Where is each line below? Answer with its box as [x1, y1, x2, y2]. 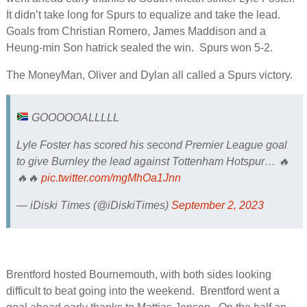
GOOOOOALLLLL [28, 111, 119, 123]
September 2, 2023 [171, 199, 264, 211]
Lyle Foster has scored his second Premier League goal [16, 138, 287, 151]
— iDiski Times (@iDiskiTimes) [16, 199, 171, 211]
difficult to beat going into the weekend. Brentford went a [5, 285, 280, 297]
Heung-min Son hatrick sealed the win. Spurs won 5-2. [5, 42, 273, 54]
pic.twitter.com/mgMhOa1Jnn [40, 171, 181, 184]
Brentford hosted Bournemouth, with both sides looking [5, 269, 271, 281]
